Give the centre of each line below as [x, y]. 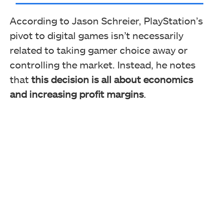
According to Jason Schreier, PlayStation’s [106, 20]
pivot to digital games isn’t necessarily [97, 35]
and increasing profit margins [77, 94]
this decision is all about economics [112, 79]
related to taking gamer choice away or [99, 50]
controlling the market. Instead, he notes [103, 64]
